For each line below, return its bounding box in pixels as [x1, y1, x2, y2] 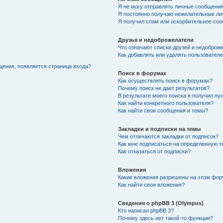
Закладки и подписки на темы [117, 126, 201, 132]
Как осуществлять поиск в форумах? [117, 78, 213, 84]
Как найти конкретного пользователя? [117, 100, 214, 106]
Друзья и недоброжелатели [117, 37, 194, 43]
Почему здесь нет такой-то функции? [117, 215, 213, 221]
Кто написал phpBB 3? [117, 208, 174, 214]
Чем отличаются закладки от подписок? [117, 133, 219, 139]
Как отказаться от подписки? [117, 148, 191, 154]
